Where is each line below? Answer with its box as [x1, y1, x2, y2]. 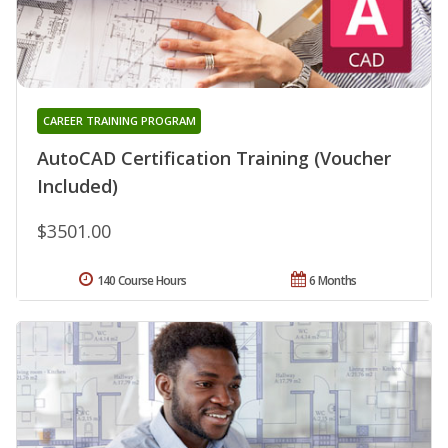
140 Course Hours [96, 271, 187, 289]
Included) [37, 173, 118, 198]
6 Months [309, 271, 357, 289]
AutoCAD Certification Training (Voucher [37, 145, 391, 170]
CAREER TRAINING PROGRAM [42, 112, 196, 128]
